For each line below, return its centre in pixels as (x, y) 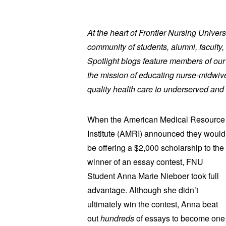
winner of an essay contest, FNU (145, 161)
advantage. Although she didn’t (143, 190)
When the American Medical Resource (156, 119)
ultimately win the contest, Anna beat (152, 204)
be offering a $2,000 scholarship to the (155, 147)
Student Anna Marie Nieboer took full (153, 176)
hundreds (117, 218)
